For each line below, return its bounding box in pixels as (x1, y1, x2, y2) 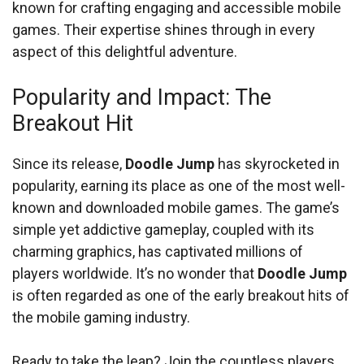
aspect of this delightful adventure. (12, 43, 237, 60)
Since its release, (12, 155, 125, 172)
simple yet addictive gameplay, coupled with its (12, 221, 314, 238)
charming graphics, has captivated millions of (12, 243, 303, 260)
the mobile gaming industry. (12, 309, 190, 326)
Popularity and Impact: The (12, 84, 271, 110)
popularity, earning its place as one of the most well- (12, 177, 345, 194)
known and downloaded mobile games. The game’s (12, 199, 340, 216)
